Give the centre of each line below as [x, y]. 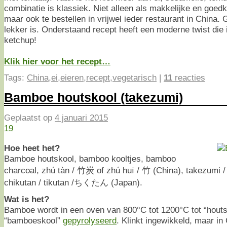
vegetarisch [135, 77]
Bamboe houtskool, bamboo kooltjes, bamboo [90, 158]
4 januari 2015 [81, 118]
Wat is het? [27, 199]
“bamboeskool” [33, 220]
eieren [72, 77]
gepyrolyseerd [90, 220]
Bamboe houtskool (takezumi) [93, 97]
